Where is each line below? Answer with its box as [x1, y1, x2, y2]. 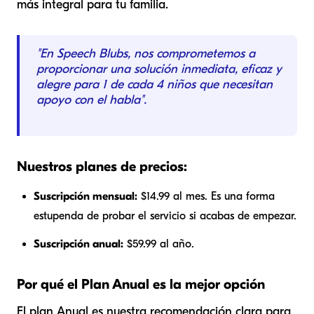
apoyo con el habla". [36, 92, 146, 107]
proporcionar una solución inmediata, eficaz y [36, 61, 282, 76]
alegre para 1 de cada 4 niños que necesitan [36, 76, 273, 92]
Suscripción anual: [34, 237, 123, 250]
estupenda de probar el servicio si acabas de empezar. [34, 209, 296, 222]
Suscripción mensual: [34, 189, 137, 203]
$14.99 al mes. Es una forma [137, 189, 275, 203]
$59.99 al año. [123, 237, 194, 250]
